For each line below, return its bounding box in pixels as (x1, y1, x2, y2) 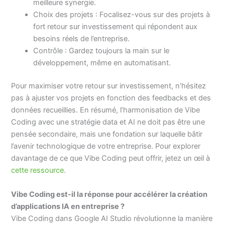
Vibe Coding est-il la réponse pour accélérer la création (11, 189, 208, 199)
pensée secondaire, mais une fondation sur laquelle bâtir (11, 130, 203, 139)
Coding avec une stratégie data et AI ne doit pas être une (11, 118, 205, 127)
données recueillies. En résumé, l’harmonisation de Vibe (11, 105, 200, 115)
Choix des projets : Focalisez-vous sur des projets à (33, 10, 210, 20)
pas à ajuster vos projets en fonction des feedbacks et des (11, 93, 211, 103)
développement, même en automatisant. (33, 58, 171, 68)
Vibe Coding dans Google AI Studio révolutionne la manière (11, 213, 213, 223)
